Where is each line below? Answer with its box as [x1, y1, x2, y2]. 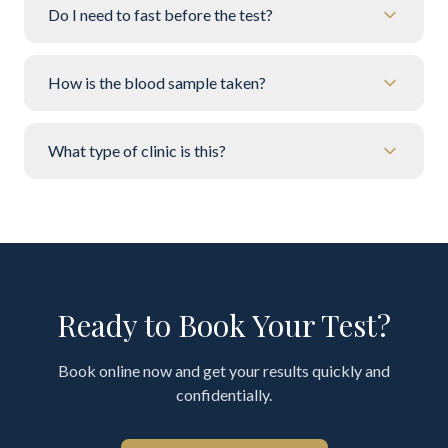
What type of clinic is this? [48, 141, 226, 160]
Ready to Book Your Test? [57, 305, 391, 345]
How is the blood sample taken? [48, 73, 266, 92]
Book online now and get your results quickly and [58, 361, 390, 380]
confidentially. [176, 385, 272, 404]
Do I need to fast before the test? [48, 5, 273, 24]
